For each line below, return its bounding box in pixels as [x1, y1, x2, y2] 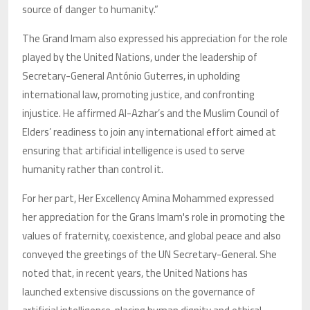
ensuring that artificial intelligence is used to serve [22, 140, 245, 161]
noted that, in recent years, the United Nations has [22, 263, 248, 284]
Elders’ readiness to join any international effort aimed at [22, 122, 276, 143]
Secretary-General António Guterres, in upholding [22, 66, 240, 86]
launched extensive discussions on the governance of [22, 282, 255, 302]
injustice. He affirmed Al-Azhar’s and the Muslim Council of [22, 103, 280, 124]
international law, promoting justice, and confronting [22, 84, 255, 105]
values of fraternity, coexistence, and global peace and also [22, 226, 281, 246]
